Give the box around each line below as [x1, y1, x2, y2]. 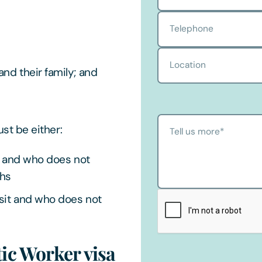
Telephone [170, 22, 214, 35]
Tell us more [170, 125, 220, 137]
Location [170, 58, 206, 71]
